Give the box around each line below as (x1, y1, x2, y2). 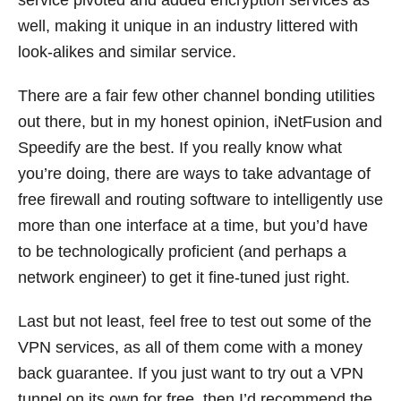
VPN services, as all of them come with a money (18, 338, 363, 357)
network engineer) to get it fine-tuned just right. (18, 269, 350, 287)
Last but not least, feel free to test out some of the (18, 312, 371, 331)
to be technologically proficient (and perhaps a (18, 243, 346, 261)
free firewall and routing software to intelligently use (18, 191, 383, 209)
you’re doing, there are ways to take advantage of (18, 165, 371, 183)
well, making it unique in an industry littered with (18, 17, 358, 36)
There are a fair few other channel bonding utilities (18, 87, 375, 106)
